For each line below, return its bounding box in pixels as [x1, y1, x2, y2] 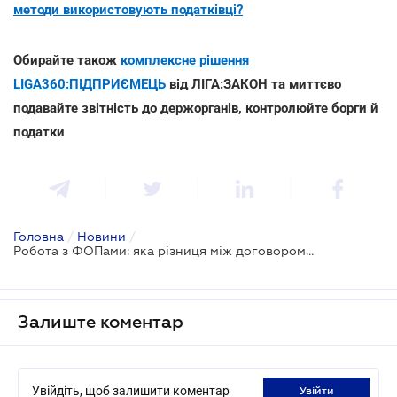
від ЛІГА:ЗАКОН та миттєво [166, 75, 341, 92]
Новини [77, 229, 126, 244]
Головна [13, 229, 64, 244]
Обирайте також [13, 51, 121, 68]
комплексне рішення [121, 51, 249, 68]
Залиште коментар [18, 311, 183, 331]
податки [13, 123, 65, 140]
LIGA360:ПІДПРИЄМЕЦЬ [13, 75, 166, 92]
